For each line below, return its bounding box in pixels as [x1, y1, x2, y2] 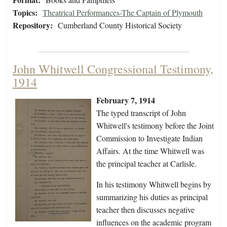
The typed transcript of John [96, 107, 186, 119]
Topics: [13, 7, 37, 19]
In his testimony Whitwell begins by [96, 179, 211, 190]
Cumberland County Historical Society [58, 20, 182, 31]
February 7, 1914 [96, 94, 155, 106]
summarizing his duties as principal [96, 192, 208, 203]
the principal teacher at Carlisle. [96, 158, 197, 169]
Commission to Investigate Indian [96, 133, 203, 144]
